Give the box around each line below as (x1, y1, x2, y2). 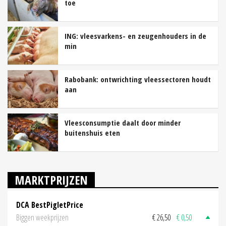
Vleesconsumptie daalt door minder (65, 117, 181, 128)
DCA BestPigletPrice (16, 199, 83, 210)
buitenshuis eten (65, 127, 120, 138)
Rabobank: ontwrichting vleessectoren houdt (65, 74, 211, 84)
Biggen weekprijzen (16, 212, 69, 223)
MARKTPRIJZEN (15, 171, 88, 188)
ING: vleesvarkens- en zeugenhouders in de (65, 30, 206, 41)
